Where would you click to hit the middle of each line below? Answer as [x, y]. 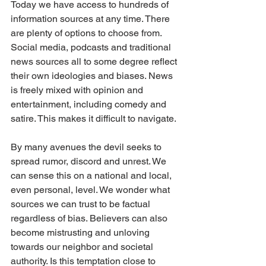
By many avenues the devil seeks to [87, 147]
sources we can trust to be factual [82, 204]
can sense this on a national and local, [92, 176]
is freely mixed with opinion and [78, 90]
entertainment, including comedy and [90, 104]
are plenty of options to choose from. [87, 33]
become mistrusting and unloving [81, 233]
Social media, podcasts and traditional [92, 47]
